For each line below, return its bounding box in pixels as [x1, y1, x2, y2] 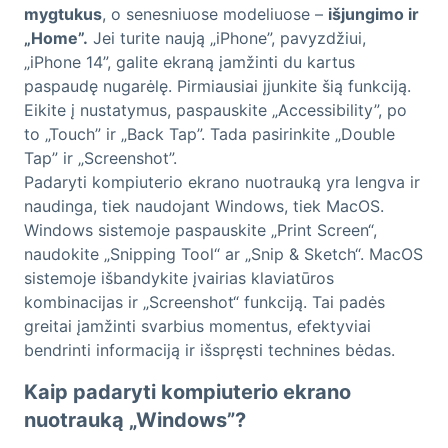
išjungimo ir [328, 4, 419, 25]
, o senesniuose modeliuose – [102, 4, 328, 25]
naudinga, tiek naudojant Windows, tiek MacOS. [24, 196, 384, 217]
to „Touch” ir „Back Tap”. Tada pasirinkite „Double [24, 124, 395, 145]
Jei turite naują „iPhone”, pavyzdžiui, [88, 28, 366, 49]
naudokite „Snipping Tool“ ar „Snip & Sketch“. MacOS [24, 244, 423, 265]
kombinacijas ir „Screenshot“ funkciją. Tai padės [24, 292, 385, 313]
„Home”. [24, 28, 88, 49]
